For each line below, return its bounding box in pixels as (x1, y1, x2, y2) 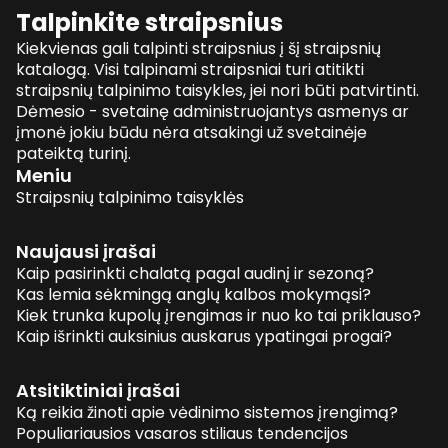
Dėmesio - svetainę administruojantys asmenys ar (16, 99, 409, 123)
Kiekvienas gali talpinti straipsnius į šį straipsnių (16, 36, 381, 60)
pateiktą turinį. (16, 141, 131, 165)
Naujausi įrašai (16, 238, 156, 264)
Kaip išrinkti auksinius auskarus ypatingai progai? (16, 324, 392, 348)
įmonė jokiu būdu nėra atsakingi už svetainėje (16, 120, 367, 144)
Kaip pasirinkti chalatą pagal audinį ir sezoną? (16, 261, 374, 285)
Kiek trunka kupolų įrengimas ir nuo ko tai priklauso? (16, 303, 421, 327)
